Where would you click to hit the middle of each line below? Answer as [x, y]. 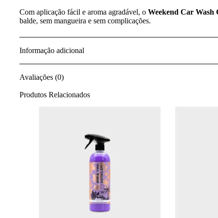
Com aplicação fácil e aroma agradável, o [84, 12]
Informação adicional [52, 50]
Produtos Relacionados [55, 94]
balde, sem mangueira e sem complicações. [85, 20]
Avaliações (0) [42, 77]
